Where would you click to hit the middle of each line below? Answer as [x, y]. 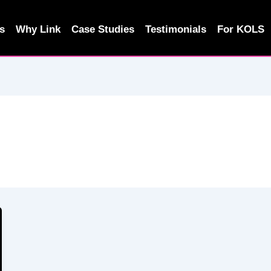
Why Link [38, 29]
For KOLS [241, 29]
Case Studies [103, 29]
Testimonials [176, 29]
